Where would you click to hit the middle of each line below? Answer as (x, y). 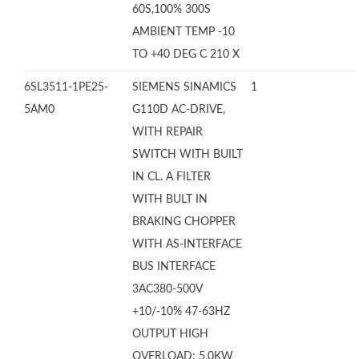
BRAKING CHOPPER (184, 222)
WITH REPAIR (167, 132)
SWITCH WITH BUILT (188, 155)
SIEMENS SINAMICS (184, 87)
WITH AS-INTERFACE (187, 244)
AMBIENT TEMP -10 (184, 32)
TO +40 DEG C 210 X (186, 54)
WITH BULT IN (170, 200)
